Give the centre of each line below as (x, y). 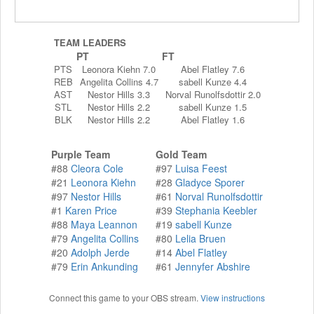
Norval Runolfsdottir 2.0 (213, 94)
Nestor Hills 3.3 (119, 94)
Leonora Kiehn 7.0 (119, 69)
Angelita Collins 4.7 (119, 81)
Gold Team (181, 154)
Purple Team (81, 154)
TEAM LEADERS (90, 42)
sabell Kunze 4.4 (213, 81)
